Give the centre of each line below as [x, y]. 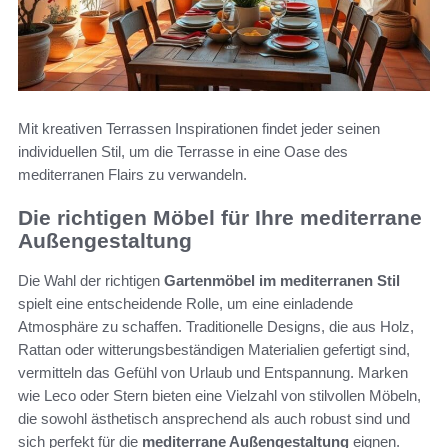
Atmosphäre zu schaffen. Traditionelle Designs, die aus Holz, [216, 327]
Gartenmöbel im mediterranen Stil [282, 281]
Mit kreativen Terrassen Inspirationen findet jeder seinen [199, 128]
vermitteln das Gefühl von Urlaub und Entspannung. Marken [213, 373]
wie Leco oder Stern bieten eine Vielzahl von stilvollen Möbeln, [219, 396]
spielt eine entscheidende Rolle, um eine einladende [185, 304]
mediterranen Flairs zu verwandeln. [132, 174]
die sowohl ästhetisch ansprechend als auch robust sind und [214, 419]
